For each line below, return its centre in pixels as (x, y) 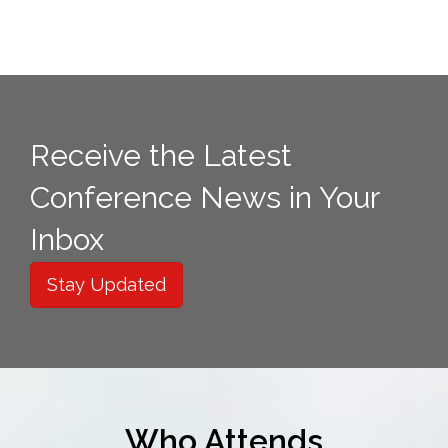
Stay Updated (106, 284)
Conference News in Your (204, 198)
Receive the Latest (161, 156)
